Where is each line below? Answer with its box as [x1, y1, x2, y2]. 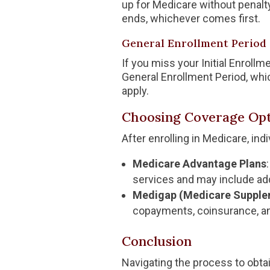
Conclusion [121, 232, 192, 250]
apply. [121, 84, 149, 97]
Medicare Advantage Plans [132, 157, 266, 170]
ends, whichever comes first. [121, 11, 260, 25]
